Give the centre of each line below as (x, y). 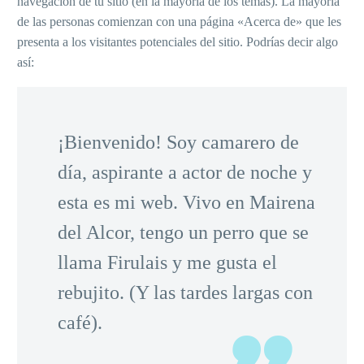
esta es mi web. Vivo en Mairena (186, 202)
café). (80, 322)
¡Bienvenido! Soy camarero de (178, 142)
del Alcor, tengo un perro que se (183, 232)
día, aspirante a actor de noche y (185, 172)
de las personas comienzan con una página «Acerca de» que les (179, 22)
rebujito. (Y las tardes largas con (185, 292)
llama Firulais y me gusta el (167, 262)
